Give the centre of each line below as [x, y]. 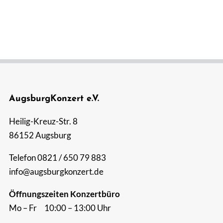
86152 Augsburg [40, 135]
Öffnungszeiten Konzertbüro [64, 194]
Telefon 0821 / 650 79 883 [57, 158]
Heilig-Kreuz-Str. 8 [43, 121]
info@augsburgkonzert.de [56, 172]
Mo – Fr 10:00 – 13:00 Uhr [60, 208]
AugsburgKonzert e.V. [54, 99]
